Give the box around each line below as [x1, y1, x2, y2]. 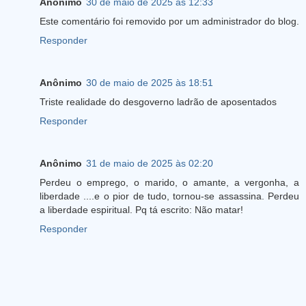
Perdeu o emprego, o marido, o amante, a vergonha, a [40, 177, 299, 189]
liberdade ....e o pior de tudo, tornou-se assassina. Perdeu [40, 191, 299, 202]
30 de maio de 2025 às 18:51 [86, 77, 213, 89]
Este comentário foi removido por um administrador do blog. [40, 16, 299, 27]
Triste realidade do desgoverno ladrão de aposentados [40, 96, 277, 108]
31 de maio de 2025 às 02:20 [86, 158, 213, 169]
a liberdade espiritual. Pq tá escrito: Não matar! [40, 204, 243, 216]
